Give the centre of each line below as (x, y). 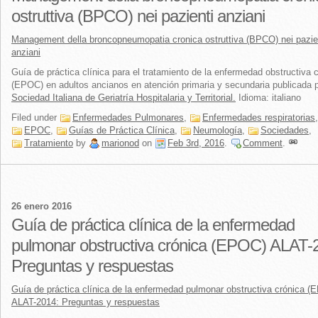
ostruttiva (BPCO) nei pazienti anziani (138, 16)
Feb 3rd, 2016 (196, 143)
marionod (120, 143)
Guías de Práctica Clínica (122, 130)
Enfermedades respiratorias (259, 117)
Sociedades (285, 130)
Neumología (218, 130)
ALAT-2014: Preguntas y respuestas (86, 302)
